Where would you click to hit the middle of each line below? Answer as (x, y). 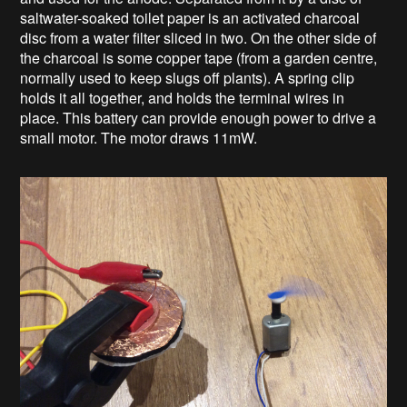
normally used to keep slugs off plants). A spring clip (188, 77)
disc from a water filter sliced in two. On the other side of (199, 37)
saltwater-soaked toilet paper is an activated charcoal (190, 17)
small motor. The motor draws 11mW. (139, 137)
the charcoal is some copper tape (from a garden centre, (199, 57)
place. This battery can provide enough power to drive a (199, 117)
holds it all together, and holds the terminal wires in (183, 97)
